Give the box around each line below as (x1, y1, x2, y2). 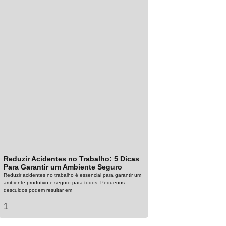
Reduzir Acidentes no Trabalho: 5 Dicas (4, 154, 140, 163)
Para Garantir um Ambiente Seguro (4, 162, 123, 171)
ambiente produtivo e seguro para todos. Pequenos (4, 179, 125, 185)
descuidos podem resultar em (4, 187, 73, 193)
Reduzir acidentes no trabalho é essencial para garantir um (4, 172, 142, 178)
